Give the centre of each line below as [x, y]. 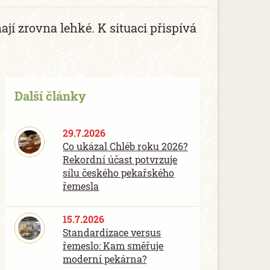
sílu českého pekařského [119, 173]
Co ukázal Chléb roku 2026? [125, 146]
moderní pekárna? [105, 259]
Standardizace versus [112, 232]
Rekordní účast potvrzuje [120, 159]
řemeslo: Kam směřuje [113, 246]
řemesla [81, 186]
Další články [50, 96]
